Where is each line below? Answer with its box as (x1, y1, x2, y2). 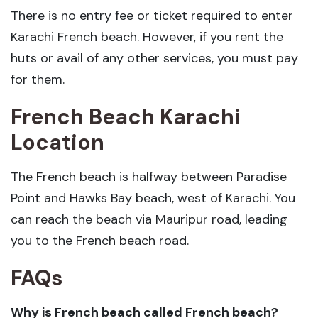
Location (11, 128, 104, 156)
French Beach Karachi (11, 103, 241, 131)
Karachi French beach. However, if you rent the (11, 28, 283, 45)
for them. (11, 71, 65, 88)
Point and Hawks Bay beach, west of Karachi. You (11, 190, 295, 207)
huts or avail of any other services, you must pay (11, 50, 298, 67)
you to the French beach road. (11, 232, 189, 249)
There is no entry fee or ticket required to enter (11, 7, 293, 24)
